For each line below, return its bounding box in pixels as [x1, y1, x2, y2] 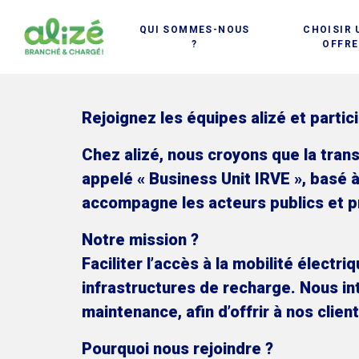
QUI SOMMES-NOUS [139, 23, 250, 35]
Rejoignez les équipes [82, 108, 251, 127]
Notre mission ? [82, 230, 199, 249]
